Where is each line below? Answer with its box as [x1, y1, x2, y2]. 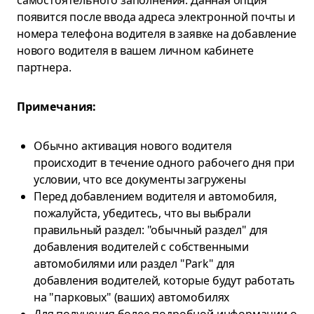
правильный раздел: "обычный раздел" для [34, 222, 268, 238]
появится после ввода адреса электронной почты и [17, 9, 295, 25]
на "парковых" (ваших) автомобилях [34, 289, 230, 305]
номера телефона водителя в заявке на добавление [17, 26, 296, 41]
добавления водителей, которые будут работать [34, 273, 296, 288]
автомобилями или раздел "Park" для [34, 256, 235, 271]
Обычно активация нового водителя [34, 138, 232, 153]
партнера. [17, 60, 71, 75]
